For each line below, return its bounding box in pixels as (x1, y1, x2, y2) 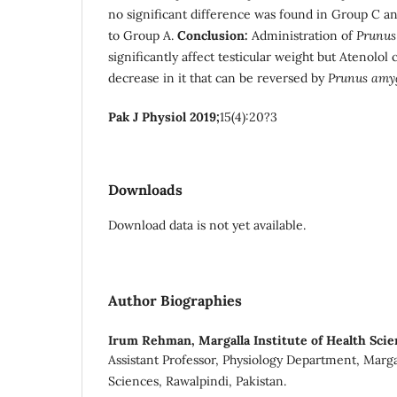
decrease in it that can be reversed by (108, 69, 328, 86)
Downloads (108, 180, 183, 198)
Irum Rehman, (108, 331, 198, 348)
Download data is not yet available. (108, 216, 306, 233)
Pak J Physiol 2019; (108, 108, 220, 125)
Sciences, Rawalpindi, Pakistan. (108, 372, 286, 389)
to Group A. (108, 27, 177, 43)
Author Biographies (108, 291, 242, 309)
